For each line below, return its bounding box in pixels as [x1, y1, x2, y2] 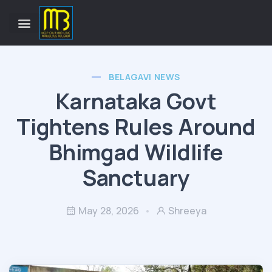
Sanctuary [82, 163, 190, 192]
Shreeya [168, 204, 206, 217]
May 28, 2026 [78, 204, 139, 217]
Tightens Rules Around [16, 112, 256, 141]
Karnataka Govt [55, 86, 217, 116]
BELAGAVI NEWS [109, 71, 180, 83]
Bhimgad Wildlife [49, 137, 223, 167]
